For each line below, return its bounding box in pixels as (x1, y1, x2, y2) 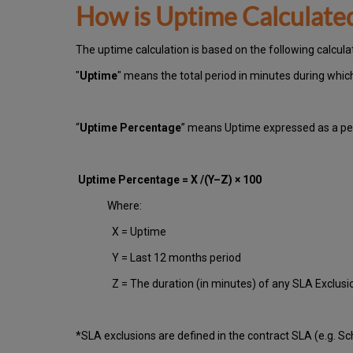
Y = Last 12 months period (107, 251, 241, 265)
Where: (107, 199, 142, 213)
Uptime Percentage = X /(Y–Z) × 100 (76, 173, 271, 187)
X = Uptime (107, 225, 166, 239)
